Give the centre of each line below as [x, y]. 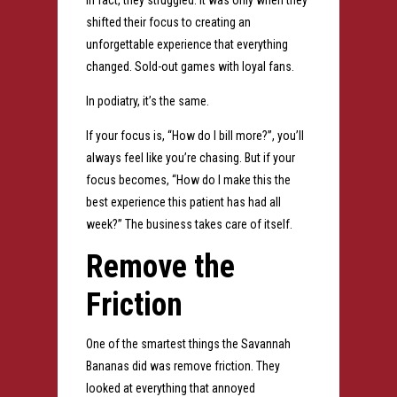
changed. [110, 67]
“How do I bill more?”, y [225, 136]
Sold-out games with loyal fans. [215, 67]
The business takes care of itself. [208, 225]
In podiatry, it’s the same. [147, 101]
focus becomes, [128, 180]
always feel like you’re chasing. [165, 158]
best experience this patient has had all [183, 202]
